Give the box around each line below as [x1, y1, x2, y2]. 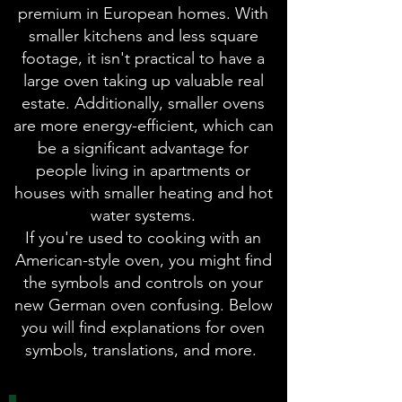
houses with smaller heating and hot [13, 183, 273, 203]
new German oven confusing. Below [13, 295, 273, 315]
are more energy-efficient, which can [13, 116, 274, 135]
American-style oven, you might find [14, 250, 272, 270]
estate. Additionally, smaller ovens [22, 93, 265, 113]
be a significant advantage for [38, 138, 249, 158]
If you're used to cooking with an [25, 228, 261, 248]
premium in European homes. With [18, 4, 268, 23]
